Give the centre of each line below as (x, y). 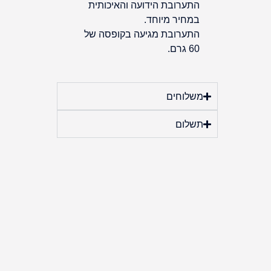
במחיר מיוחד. (172, 19)
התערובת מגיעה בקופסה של (142, 34)
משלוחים (184, 96)
